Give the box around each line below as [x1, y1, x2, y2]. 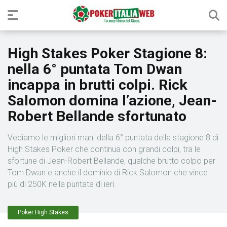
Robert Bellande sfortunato [8, 108, 186, 125]
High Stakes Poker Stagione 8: [8, 45, 207, 62]
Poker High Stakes [18, 209, 68, 216]
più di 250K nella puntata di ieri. [8, 179, 116, 189]
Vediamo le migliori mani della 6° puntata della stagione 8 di [8, 133, 218, 142]
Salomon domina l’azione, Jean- [8, 92, 217, 109]
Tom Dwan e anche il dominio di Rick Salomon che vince [8, 168, 208, 177]
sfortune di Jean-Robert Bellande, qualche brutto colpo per [8, 156, 215, 166]
